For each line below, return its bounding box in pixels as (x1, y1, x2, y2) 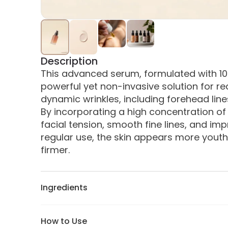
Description (41, 54, 98, 69)
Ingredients (41, 182, 88, 194)
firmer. (41, 144, 70, 157)
